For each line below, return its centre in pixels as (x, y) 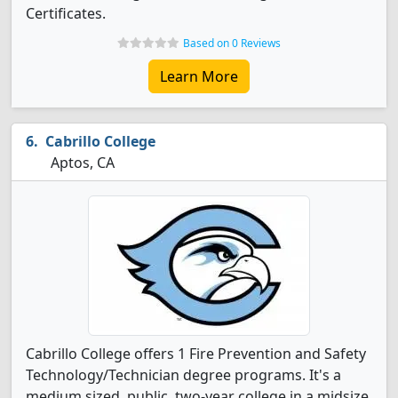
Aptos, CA (81, 163)
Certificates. (66, 13)
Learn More (199, 76)
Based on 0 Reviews (232, 43)
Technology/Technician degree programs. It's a (183, 375)
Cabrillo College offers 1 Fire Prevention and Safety (196, 354)
